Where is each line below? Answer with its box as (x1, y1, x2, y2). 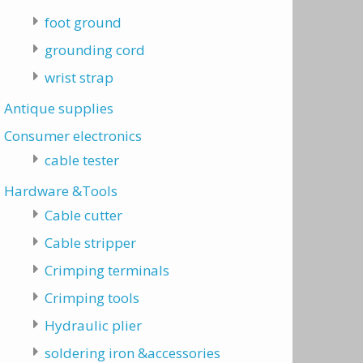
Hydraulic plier (44, 316, 142, 335)
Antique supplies (4, 99, 113, 117)
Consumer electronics (4, 126, 142, 145)
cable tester (44, 151, 119, 169)
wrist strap (44, 68, 113, 87)
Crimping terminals (44, 261, 169, 280)
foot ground (44, 13, 122, 32)
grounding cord (44, 41, 145, 59)
